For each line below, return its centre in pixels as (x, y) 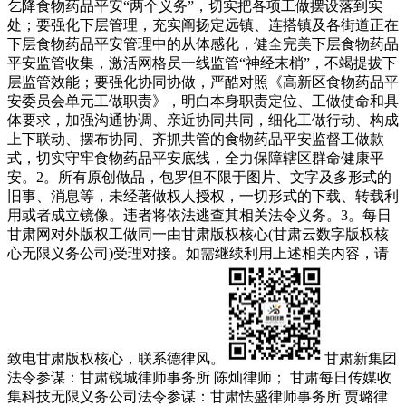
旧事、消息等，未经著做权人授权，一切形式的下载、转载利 (203, 196)
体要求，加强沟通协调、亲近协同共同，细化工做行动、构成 (203, 120)
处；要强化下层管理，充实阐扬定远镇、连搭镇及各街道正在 (203, 24)
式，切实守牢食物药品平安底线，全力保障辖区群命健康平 (196, 158)
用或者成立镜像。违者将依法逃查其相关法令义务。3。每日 (199, 215)
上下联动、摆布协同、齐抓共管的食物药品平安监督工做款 (196, 139)
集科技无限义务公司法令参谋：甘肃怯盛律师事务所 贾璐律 (198, 396)
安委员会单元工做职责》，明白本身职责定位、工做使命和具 (203, 101)
